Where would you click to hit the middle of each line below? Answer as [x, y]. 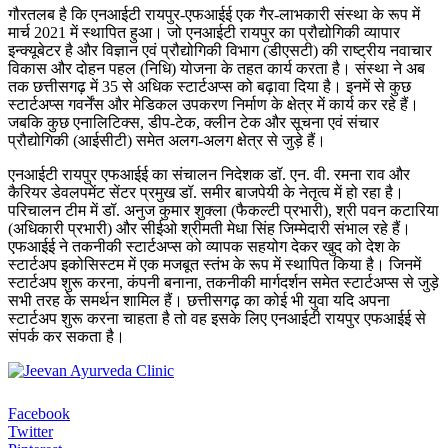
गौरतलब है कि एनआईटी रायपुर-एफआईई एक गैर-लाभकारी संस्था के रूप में [214, 14]
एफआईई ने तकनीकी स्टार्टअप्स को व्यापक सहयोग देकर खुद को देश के [204, 246]
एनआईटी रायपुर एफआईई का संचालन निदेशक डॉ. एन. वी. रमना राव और [209, 174]
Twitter [30, 431]
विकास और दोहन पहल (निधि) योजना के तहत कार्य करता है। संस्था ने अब [216, 68]
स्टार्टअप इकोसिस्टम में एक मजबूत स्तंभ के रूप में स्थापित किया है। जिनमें [214, 264]
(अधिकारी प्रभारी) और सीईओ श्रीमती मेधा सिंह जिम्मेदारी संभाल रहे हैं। [209, 228]
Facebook [39, 413]
